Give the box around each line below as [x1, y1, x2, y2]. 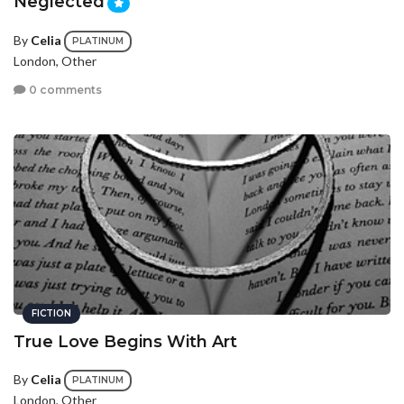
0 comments [26, 82, 102, 96]
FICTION [32, 308, 71, 320]
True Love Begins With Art [14, 332, 237, 353]
